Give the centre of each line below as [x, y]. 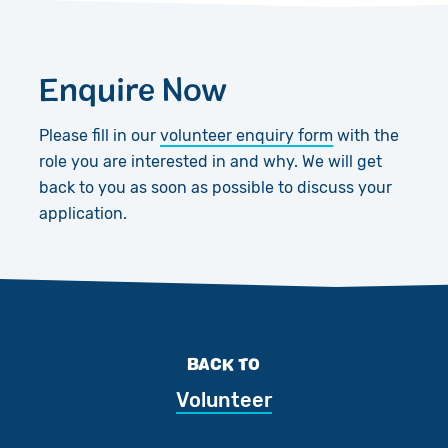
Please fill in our [99, 135]
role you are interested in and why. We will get [210, 161]
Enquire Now [132, 87]
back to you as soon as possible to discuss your [215, 187]
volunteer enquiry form [246, 135]
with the [365, 135]
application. [82, 213]
